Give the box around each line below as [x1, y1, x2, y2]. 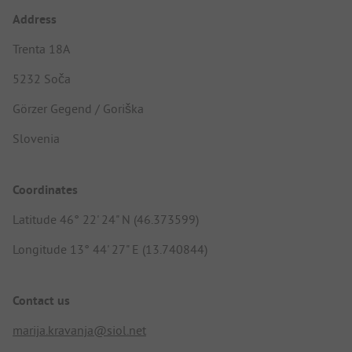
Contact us [13, 292, 70, 310]
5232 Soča [13, 70, 71, 86]
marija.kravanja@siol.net [13, 322, 146, 339]
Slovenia [13, 130, 60, 146]
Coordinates [13, 181, 78, 199]
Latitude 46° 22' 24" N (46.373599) [13, 211, 199, 228]
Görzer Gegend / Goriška [13, 100, 144, 116]
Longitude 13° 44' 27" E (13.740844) [13, 241, 207, 258]
